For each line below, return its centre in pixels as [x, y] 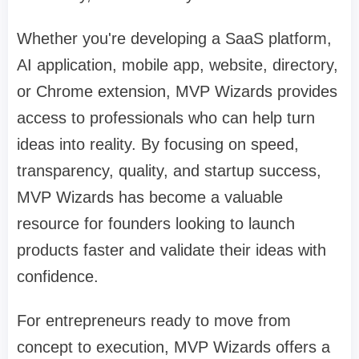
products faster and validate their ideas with [171, 250]
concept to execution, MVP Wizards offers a [173, 347]
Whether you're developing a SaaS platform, [174, 39]
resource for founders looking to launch [156, 224]
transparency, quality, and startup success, [169, 171]
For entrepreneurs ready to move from [154, 321]
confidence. [58, 277]
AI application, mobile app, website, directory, [177, 65]
